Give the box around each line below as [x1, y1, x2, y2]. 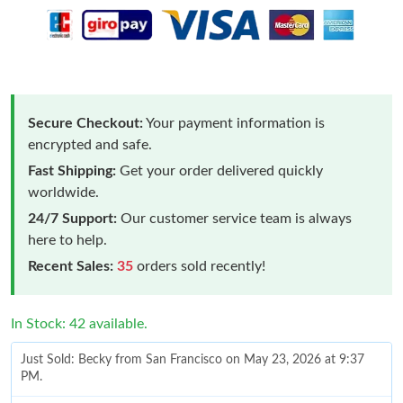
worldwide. [28, 184, 99, 200]
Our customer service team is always [117, 210, 352, 226]
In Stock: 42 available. [11, 316, 148, 331]
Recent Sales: [28, 258, 113, 273]
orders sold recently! [133, 258, 265, 273]
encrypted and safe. [28, 137, 152, 152]
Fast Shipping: [28, 163, 116, 178]
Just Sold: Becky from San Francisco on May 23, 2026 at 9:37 [21, 354, 364, 367]
